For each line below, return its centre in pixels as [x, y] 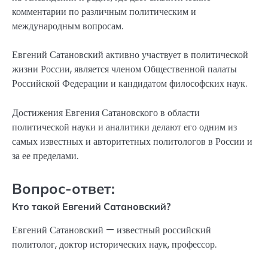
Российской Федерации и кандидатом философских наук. [130, 84]
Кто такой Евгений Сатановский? [91, 206]
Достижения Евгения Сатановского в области [106, 112]
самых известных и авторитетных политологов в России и [132, 141]
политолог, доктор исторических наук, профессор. [114, 244]
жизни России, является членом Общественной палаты [124, 69]
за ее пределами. [45, 156]
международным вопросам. [68, 26]
